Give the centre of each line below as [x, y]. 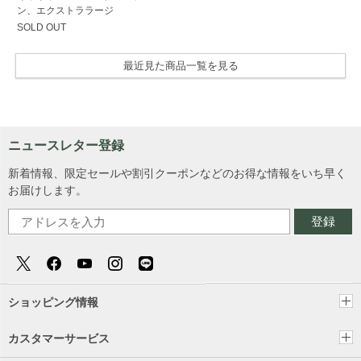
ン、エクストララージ [65, 10]
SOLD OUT [41, 27]
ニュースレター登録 [66, 145]
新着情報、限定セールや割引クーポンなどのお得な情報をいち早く [177, 173]
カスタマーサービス [59, 338]
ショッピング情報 [53, 302]
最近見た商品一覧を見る [180, 65]
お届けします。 [48, 190]
